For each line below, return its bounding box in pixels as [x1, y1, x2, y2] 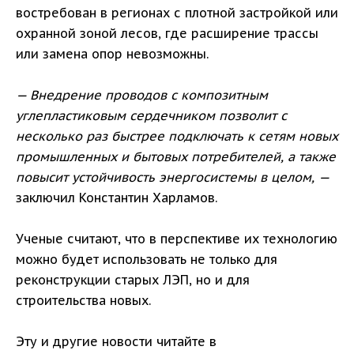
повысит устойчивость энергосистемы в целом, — [16, 169, 329, 186]
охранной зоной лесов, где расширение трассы [16, 25, 318, 42]
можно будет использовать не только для [16, 251, 277, 268]
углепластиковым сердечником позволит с [16, 107, 287, 124]
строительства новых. [16, 292, 151, 309]
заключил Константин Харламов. [16, 190, 217, 206]
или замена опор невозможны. [16, 46, 209, 62]
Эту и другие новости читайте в [16, 333, 217, 350]
